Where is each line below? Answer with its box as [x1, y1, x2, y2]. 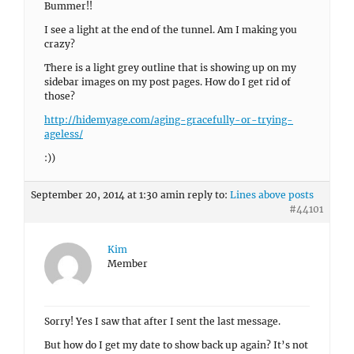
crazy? [44, 38, 75, 50]
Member [107, 258, 148, 269]
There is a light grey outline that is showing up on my [44, 62, 296, 73]
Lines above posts [230, 189, 314, 201]
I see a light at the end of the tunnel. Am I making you [44, 24, 297, 36]
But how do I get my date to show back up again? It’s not [44, 339, 308, 351]
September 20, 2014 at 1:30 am [31, 189, 175, 201]
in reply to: [175, 189, 230, 201]
